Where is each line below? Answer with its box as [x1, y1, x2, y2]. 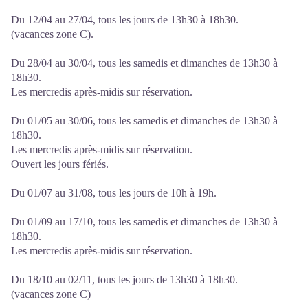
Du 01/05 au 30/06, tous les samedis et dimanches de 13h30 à [11, 115, 278, 126]
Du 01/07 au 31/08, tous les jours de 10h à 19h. [11, 187, 217, 199]
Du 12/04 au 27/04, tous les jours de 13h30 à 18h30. [11, 14, 239, 25]
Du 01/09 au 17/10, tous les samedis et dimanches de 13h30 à [11, 216, 278, 228]
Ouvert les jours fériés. [11, 158, 109, 170]
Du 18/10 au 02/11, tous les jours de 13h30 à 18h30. [11, 274, 238, 285]
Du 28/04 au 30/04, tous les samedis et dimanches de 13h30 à [11, 57, 278, 69]
